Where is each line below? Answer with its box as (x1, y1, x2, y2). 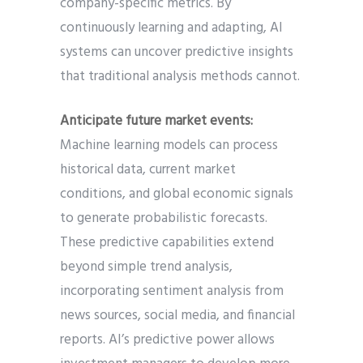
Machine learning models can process (60, 135, 278, 157)
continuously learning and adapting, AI (60, 17, 283, 40)
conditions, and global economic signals (60, 183, 293, 206)
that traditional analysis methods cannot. (60, 66, 300, 88)
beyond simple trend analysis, (60, 256, 233, 279)
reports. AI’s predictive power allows (60, 329, 275, 352)
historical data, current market (60, 159, 236, 181)
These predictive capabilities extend (60, 232, 274, 254)
